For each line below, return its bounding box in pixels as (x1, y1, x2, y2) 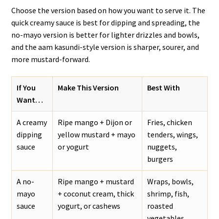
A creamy (16, 117, 47, 128)
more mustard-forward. (11, 54, 90, 64)
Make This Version (57, 83, 119, 93)
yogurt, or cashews (57, 201, 120, 211)
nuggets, (147, 142, 177, 152)
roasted (147, 201, 173, 211)
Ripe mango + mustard (57, 176, 134, 187)
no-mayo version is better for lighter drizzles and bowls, (11, 29, 199, 40)
